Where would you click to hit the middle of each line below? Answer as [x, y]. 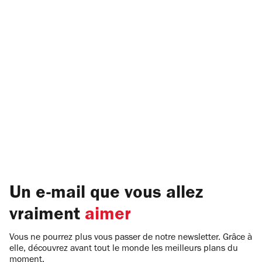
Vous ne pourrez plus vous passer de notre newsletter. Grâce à [131, 238]
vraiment [47, 216]
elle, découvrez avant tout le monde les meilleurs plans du [124, 249]
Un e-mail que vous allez [106, 194]
